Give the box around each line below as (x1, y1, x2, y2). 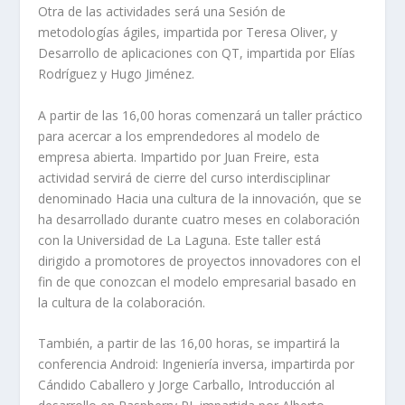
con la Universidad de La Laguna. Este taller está (38, 231, 322, 249)
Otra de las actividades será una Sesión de (38, 3, 287, 21)
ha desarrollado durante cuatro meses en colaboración (38, 210, 361, 228)
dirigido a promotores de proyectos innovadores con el (38, 251, 362, 269)
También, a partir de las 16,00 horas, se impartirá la (38, 334, 341, 353)
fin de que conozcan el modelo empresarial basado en (38, 272, 357, 290)
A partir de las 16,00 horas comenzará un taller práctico (38, 106, 363, 124)
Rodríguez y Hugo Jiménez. (38, 65, 195, 83)
